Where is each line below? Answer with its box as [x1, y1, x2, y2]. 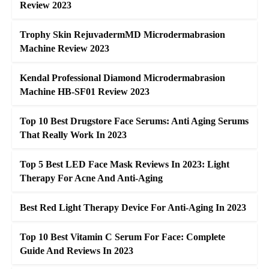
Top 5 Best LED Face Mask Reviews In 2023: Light [20, 159, 229, 170]
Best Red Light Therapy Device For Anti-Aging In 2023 [20, 202, 246, 213]
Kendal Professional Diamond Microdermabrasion [20, 73, 225, 83]
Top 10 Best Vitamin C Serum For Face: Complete [20, 232, 225, 243]
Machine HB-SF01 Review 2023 [20, 86, 150, 97]
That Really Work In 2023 [20, 130, 127, 141]
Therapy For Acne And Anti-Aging [20, 173, 163, 184]
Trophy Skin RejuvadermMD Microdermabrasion [20, 29, 225, 40]
